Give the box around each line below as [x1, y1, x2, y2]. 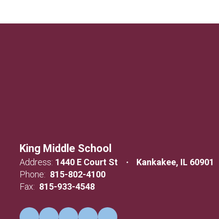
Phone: [20, 169, 45, 180]
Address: [20, 157, 53, 168]
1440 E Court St [55, 157, 118, 168]
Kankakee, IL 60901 [136, 157, 214, 168]
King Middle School [20, 142, 111, 155]
